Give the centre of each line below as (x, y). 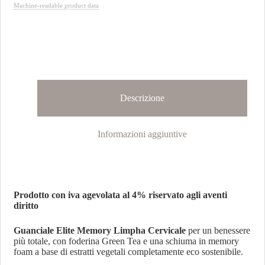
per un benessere (218, 231)
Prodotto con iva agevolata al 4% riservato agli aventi (121, 195)
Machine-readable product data (56, 6)
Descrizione (142, 98)
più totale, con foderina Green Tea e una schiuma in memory (127, 241)
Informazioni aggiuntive (142, 134)
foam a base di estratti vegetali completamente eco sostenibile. (129, 252)
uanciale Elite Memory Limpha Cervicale (104, 231)
